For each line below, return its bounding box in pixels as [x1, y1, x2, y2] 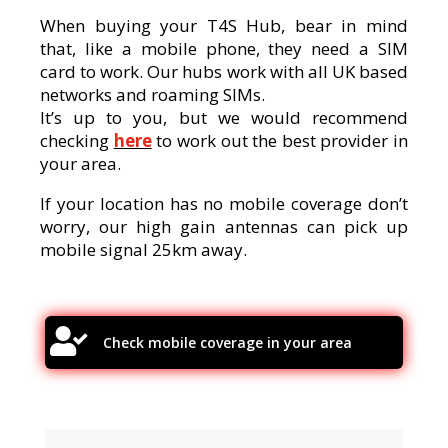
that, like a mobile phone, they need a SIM [40, 37, 408, 60]
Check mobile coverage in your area [102, 333, 352, 352]
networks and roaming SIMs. [40, 83, 265, 106]
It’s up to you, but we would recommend [40, 106, 408, 129]
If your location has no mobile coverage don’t [40, 192, 408, 215]
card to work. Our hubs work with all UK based [40, 60, 408, 83]
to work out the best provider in [151, 129, 408, 152]
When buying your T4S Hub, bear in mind [40, 14, 408, 37]
